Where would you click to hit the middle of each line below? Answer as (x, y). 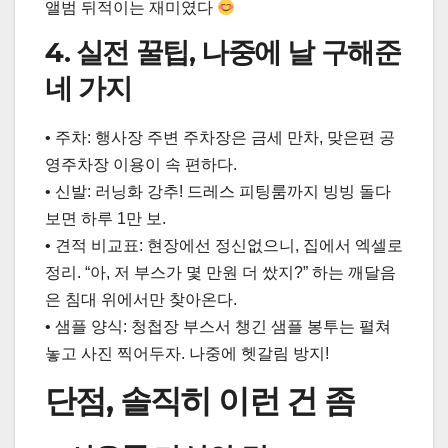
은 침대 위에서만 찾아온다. (141, 299)
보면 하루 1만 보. (105, 218)
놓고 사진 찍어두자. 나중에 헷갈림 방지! (187, 353)
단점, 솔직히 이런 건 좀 (200, 400)
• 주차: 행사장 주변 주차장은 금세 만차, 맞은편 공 (220, 137)
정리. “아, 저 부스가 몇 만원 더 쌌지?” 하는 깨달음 (220, 272)
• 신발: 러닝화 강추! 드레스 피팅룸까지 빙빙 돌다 (218, 191)
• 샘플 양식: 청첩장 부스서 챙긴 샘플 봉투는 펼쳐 (218, 326)
